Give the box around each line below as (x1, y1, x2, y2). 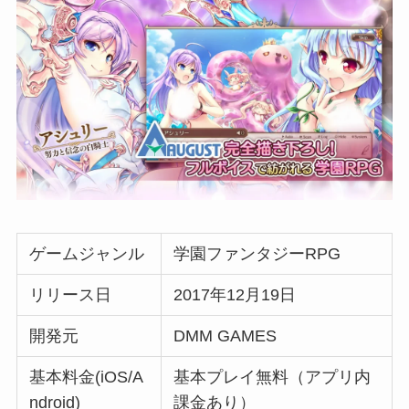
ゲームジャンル (29, 245, 145, 264)
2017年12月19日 (173, 286, 297, 305)
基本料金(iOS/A (29, 368, 144, 387)
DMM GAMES (173, 327, 278, 346)
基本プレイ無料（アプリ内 (173, 368, 372, 387)
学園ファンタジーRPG (173, 245, 341, 264)
